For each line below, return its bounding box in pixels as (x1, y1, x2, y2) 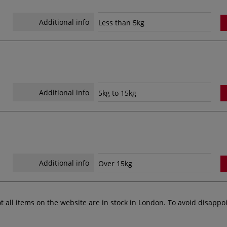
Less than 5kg (98, 17, 144, 27)
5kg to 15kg (98, 88, 136, 98)
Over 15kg (98, 158, 132, 168)
